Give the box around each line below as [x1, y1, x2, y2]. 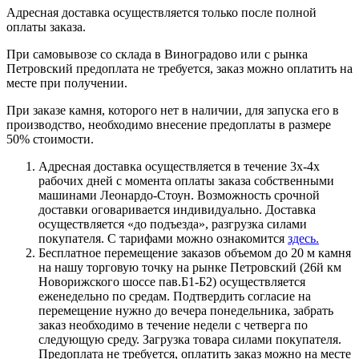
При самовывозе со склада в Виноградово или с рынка [6, 46, 308, 61]
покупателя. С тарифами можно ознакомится [38, 231, 288, 245]
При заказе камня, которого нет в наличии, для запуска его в [6, 103, 339, 117]
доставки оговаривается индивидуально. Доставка [38, 202, 316, 216]
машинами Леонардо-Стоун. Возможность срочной [38, 188, 320, 202]
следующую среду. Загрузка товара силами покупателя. [38, 332, 341, 346]
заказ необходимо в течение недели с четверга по [38, 317, 308, 332]
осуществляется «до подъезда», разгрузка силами [38, 216, 307, 231]
